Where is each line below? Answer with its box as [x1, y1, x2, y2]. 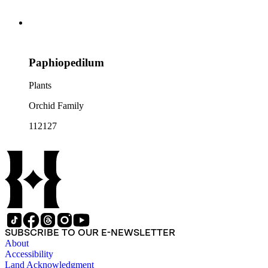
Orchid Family [29, 100, 84, 111]
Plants [29, 80, 51, 91]
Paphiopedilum [29, 56, 104, 69]
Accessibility [5, 249, 53, 260]
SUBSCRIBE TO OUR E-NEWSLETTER [5, 227, 175, 239]
